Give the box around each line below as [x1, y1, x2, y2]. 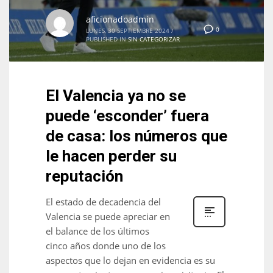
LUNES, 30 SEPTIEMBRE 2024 [86, 26, 169, 35]
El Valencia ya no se [46, 86, 186, 105]
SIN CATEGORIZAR [128, 34, 180, 43]
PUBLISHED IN [86, 34, 126, 43]
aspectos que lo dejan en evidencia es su [46, 253, 215, 266]
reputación [46, 166, 123, 185]
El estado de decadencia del [46, 195, 161, 208]
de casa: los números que [46, 126, 227, 145]
